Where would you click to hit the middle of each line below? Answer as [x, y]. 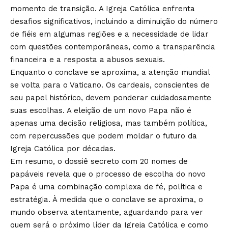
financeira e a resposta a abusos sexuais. [88, 59]
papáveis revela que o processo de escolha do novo [108, 174]
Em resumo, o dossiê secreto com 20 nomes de [99, 161]
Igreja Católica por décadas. [63, 148]
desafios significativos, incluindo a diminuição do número [114, 21]
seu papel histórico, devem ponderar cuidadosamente [111, 97]
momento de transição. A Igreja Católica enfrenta [103, 8]
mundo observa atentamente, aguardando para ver [107, 212]
